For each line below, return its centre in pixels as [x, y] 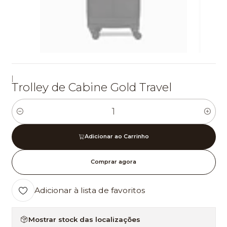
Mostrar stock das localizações [84, 219]
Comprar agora [113, 162]
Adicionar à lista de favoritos [89, 191]
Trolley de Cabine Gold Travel [91, 87]
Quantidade [32, 117]
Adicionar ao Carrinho [117, 137]
